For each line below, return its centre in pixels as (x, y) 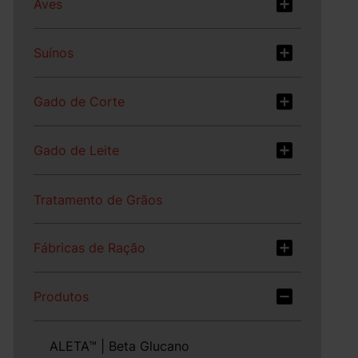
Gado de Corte (80, 101)
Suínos (54, 53)
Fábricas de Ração (90, 248)
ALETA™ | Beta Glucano (120, 346)
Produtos (62, 296)
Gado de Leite (77, 150)
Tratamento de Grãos (98, 200)
